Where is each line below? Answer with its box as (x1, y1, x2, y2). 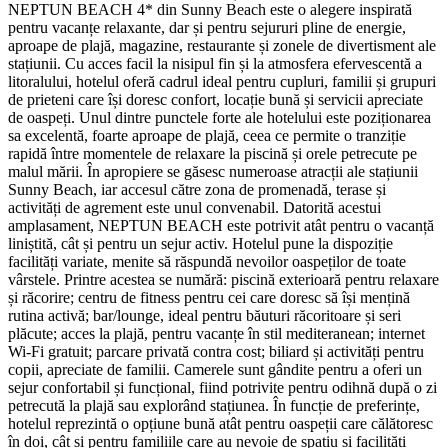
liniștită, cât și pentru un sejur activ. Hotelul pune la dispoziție (8, 234, 393, 252)
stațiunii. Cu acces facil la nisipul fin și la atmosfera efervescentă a (8, 54, 422, 72)
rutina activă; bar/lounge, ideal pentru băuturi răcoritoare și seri (8, 306, 401, 324)
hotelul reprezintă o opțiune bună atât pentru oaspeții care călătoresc (8, 414, 433, 432)
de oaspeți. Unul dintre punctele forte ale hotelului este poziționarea (8, 108, 431, 126)
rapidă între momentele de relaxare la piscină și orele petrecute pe (8, 144, 417, 162)
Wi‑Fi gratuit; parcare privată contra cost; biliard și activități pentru (8, 342, 424, 360)
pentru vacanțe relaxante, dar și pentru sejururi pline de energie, (8, 18, 406, 36)
